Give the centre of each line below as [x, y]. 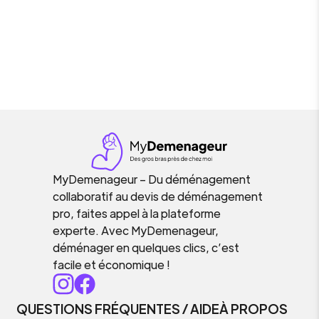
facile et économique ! [111, 265]
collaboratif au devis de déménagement [158, 196]
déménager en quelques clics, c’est [146, 247]
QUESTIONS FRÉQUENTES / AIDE [118, 309]
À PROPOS [253, 309]
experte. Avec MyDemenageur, [136, 230]
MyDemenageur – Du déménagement [152, 179]
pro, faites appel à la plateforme [137, 213]
